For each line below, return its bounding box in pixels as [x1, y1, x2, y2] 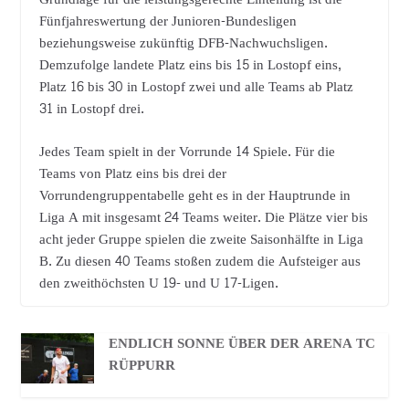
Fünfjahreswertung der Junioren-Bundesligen [38, 9, 297, 35]
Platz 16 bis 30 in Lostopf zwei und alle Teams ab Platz [38, 75, 353, 100]
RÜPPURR [109, 352, 176, 378]
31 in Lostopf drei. [38, 97, 144, 122]
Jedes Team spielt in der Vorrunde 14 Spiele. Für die [38, 139, 335, 164]
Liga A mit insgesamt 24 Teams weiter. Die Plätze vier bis [38, 204, 368, 230]
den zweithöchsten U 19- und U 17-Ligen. [38, 270, 278, 296]
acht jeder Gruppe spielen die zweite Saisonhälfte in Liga [38, 226, 363, 252]
